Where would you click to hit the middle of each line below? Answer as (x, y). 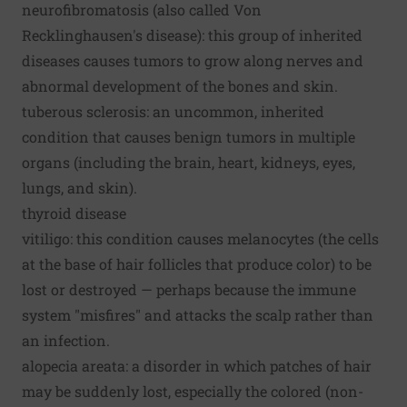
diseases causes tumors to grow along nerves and (193, 61)
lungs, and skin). (79, 188)
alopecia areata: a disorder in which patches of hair (197, 366)
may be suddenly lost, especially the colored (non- (193, 392)
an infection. (66, 341)
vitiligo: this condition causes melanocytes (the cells (200, 239)
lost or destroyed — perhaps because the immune (189, 290)
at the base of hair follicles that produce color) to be (197, 264)
